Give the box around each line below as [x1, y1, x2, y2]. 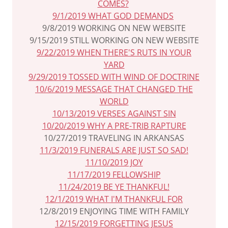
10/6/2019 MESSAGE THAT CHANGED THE [35, 83, 193, 95]
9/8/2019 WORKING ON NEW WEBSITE [42, 22, 186, 34]
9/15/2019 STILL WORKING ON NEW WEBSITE [29, 35, 199, 46]
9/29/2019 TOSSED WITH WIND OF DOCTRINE [28, 71, 199, 82]
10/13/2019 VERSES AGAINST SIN [52, 108, 176, 119]
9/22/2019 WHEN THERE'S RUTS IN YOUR [37, 47, 191, 58]
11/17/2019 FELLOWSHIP [67, 169, 161, 180]
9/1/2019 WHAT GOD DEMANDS [52, 10, 174, 21]
